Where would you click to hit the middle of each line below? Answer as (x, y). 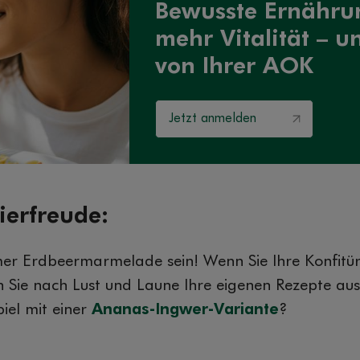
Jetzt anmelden (212, 119)
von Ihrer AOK (234, 67)
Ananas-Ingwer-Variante (185, 310)
